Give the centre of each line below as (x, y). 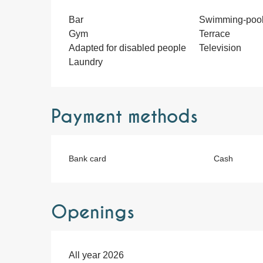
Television (220, 48)
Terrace (214, 33)
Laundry (86, 62)
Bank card (88, 158)
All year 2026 (97, 255)
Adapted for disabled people (128, 48)
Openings (93, 212)
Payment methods (125, 117)
